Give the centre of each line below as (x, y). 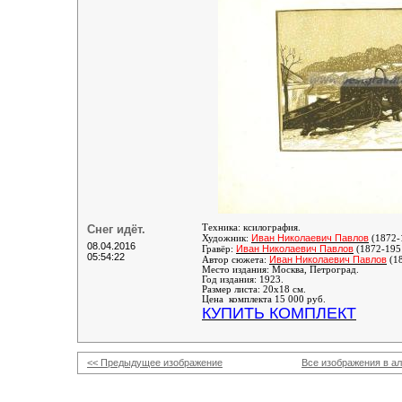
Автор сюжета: (236, 260)
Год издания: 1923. (243, 280)
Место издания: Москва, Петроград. (280, 270)
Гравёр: (219, 249)
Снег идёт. (116, 229)
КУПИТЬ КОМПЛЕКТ (279, 313)
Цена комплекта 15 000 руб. (264, 299)
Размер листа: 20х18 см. (254, 289)
